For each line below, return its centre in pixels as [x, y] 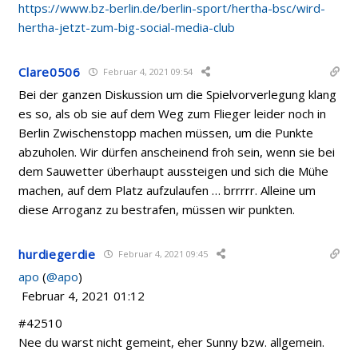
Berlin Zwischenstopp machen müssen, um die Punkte [166, 132]
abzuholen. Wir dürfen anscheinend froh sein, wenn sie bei [177, 151]
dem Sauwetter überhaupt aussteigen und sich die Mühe [174, 171]
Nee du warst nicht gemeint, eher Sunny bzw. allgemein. [172, 342]
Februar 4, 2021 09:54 [146, 72]
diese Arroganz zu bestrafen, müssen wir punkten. [157, 209]
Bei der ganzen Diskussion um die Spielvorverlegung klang [178, 94]
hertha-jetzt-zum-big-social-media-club [127, 27]
